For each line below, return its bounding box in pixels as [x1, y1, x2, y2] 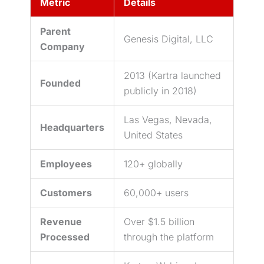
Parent [40, 25, 71, 37]
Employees [40, 157, 92, 170]
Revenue [40, 215, 82, 227]
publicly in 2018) [124, 84, 197, 97]
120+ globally [124, 157, 183, 170]
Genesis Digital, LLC [124, 32, 213, 45]
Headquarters [40, 121, 104, 133]
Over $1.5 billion [124, 215, 194, 227]
